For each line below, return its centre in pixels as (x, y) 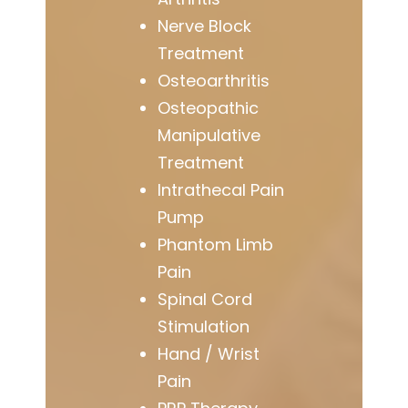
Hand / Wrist (209, 353)
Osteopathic (209, 107)
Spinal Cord (205, 299)
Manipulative (209, 135)
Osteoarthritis (214, 80)
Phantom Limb (216, 244)
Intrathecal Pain (221, 189)
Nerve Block (205, 25)
